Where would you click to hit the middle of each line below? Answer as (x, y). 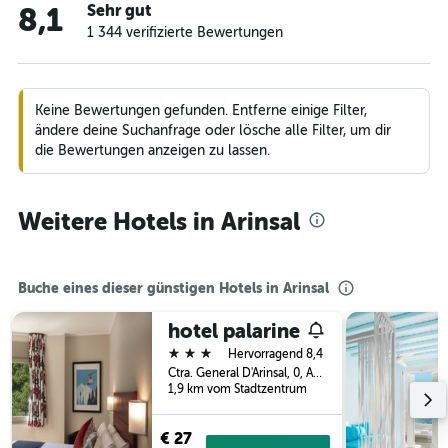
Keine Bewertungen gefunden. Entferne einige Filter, (201, 110)
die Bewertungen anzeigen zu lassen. (152, 150)
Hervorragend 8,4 (275, 354)
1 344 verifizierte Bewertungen (185, 32)
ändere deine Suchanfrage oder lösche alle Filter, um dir (213, 130)
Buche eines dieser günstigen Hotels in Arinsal (173, 288)
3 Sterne (197, 353)
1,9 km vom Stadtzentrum (237, 389)
